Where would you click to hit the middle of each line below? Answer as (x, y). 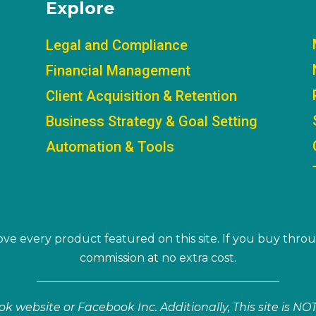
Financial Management (118, 71)
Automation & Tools (110, 147)
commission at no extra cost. (158, 257)
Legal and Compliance (116, 45)
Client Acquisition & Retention (141, 96)
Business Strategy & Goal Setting (151, 122)
